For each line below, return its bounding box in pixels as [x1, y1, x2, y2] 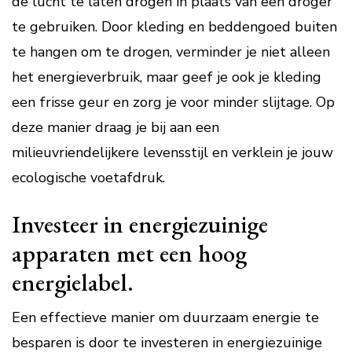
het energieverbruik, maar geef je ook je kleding [12, 68, 321, 86]
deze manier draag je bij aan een [12, 118, 219, 137]
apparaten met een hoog [12, 237, 247, 269]
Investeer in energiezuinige [12, 208, 268, 240]
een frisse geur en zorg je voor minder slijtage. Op [12, 93, 335, 112]
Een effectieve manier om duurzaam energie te [12, 308, 319, 327]
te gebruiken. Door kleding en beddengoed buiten [12, 17, 337, 36]
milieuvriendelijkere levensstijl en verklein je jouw [12, 143, 333, 162]
